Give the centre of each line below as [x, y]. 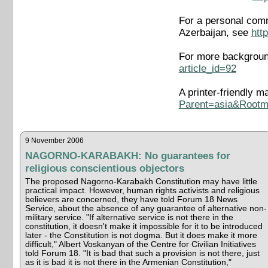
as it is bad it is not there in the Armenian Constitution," [128, 262]
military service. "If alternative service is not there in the [129, 217]
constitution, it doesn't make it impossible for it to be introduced [144, 226]
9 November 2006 [54, 140]
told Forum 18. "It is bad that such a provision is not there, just [142, 253]
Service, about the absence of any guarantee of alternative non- [146, 208]
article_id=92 [207, 69]
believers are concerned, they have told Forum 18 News [131, 199]
